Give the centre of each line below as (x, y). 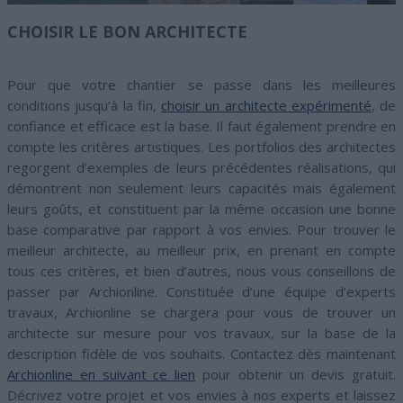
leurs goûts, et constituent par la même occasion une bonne (201, 209)
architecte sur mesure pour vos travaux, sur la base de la (201, 333)
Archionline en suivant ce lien (102, 375)
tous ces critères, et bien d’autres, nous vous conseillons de (201, 271)
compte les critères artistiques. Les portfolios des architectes (201, 147)
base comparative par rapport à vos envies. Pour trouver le (201, 230)
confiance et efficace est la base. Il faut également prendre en (201, 126)
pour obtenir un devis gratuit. (296, 375)
